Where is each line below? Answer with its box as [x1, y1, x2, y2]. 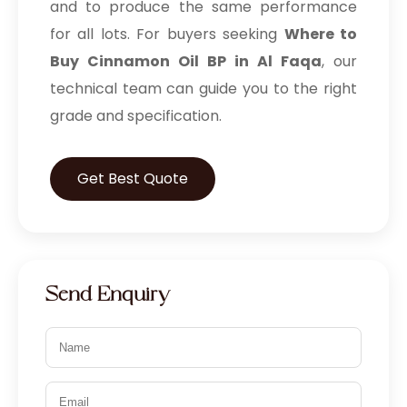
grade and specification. [50, 105, 222, 126]
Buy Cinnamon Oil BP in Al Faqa [50, 51, 322, 72]
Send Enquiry [45, 283, 171, 312]
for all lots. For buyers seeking [50, 24, 284, 45]
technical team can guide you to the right [50, 78, 357, 99]
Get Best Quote [77, 168, 188, 189]
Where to [283, 24, 358, 45]
